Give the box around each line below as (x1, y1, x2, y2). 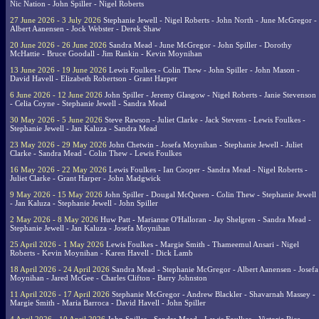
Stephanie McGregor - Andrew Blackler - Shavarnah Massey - (110, 290, 315, 299)
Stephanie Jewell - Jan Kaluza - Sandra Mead (10, 124, 157, 133)
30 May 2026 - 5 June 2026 (10, 115, 103, 125)
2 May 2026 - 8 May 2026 (10, 215, 98, 224)
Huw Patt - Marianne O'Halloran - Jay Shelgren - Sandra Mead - (98, 215, 311, 224)
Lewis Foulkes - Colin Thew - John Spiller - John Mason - (107, 66, 300, 75)
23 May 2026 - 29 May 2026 (10, 140, 107, 150)
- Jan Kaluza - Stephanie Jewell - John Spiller (10, 199, 158, 208)
